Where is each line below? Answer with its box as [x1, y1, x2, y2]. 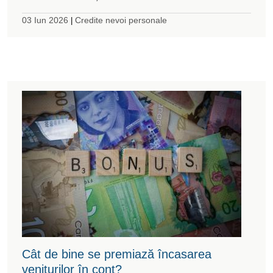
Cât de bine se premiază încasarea [22, 247, 211, 261]
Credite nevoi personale [75, 15, 167, 25]
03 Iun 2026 [22, 15, 68, 25]
